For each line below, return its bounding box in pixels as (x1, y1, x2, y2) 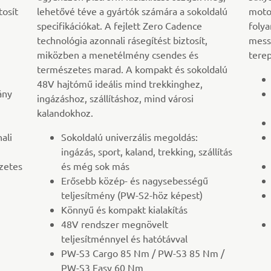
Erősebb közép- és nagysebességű (61, 174, 209, 187)
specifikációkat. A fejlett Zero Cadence (37, 19, 203, 32)
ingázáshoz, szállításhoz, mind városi (37, 92, 194, 105)
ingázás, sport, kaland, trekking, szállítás (61, 145, 233, 158)
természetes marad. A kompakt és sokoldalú (37, 63, 228, 76)
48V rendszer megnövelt (61, 218, 169, 230)
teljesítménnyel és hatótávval (61, 232, 188, 245)
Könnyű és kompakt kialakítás (61, 203, 188, 216)
